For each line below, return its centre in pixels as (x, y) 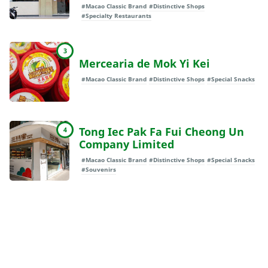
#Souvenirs (99, 169)
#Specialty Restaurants (116, 16)
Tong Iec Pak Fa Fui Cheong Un (162, 131)
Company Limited (127, 144)
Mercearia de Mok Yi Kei (144, 64)
